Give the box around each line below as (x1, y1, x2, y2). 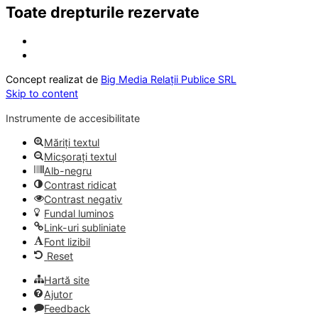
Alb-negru (44, 164, 92, 177)
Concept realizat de (6, 73, 101, 86)
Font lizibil (44, 235, 91, 248)
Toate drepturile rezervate (6, 3, 199, 22)
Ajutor (44, 288, 73, 301)
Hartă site (44, 274, 90, 287)
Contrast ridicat (44, 178, 117, 191)
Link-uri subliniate (44, 221, 126, 234)
